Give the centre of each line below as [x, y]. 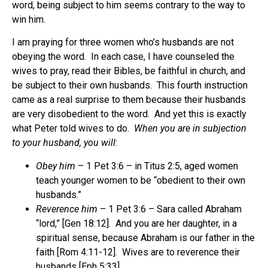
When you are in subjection [190, 129]
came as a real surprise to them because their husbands [129, 100]
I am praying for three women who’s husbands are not [123, 42]
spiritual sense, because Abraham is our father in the [145, 237]
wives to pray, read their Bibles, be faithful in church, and [129, 71]
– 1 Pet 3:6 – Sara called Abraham [170, 209]
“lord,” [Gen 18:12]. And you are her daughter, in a [136, 223]
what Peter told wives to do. [73, 129]
